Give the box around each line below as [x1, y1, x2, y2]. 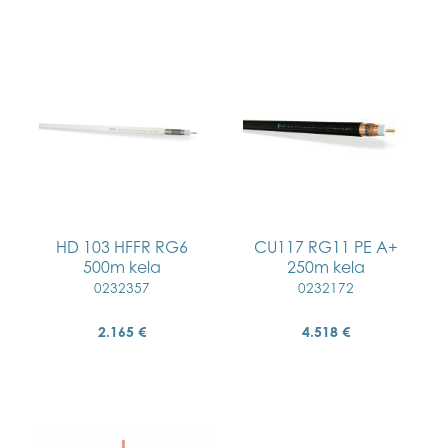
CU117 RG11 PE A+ [254, 237, 398, 257]
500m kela [83, 257, 161, 277]
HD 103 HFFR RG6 [56, 237, 188, 257]
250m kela [287, 257, 365, 277]
